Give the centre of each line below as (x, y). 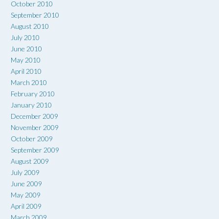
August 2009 (30, 161)
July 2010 (25, 37)
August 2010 (30, 26)
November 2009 (35, 127)
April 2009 (26, 206)
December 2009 (34, 116)
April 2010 (26, 71)
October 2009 (32, 138)
